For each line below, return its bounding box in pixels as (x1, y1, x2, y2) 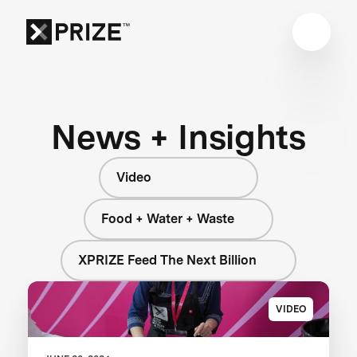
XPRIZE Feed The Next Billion (78, 252, 257, 268)
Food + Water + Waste (100, 210, 234, 226)
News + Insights (51, 116, 306, 157)
